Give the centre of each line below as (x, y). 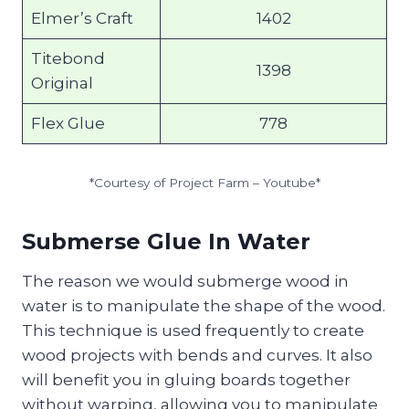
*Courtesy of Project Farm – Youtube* (204, 183)
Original (62, 84)
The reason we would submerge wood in (185, 282)
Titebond (68, 59)
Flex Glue (68, 124)
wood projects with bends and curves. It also (197, 356)
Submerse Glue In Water (166, 242)
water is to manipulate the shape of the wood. (204, 306)
